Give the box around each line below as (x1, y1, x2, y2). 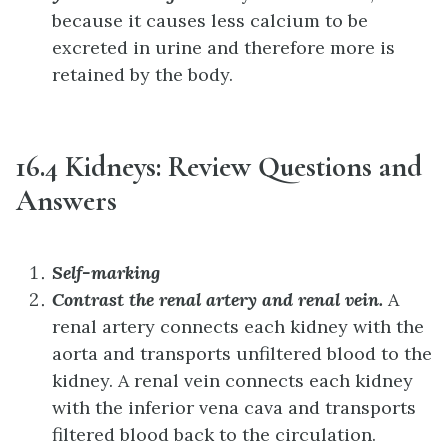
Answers (16, 182, 117, 218)
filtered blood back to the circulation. (52, 422, 376, 446)
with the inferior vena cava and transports (52, 395, 416, 419)
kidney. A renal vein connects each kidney (52, 368, 413, 392)
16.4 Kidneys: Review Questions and (16, 148, 422, 184)
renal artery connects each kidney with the (52, 314, 424, 338)
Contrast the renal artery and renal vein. (52, 287, 388, 311)
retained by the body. (52, 62, 233, 86)
